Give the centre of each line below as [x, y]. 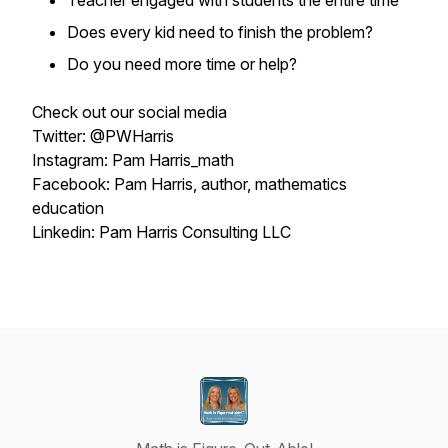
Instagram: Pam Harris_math [133, 160]
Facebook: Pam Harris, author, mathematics [189, 184]
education [68, 208]
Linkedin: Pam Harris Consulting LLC [163, 232]
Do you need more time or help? [182, 64]
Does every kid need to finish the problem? [220, 32]
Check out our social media [129, 112]
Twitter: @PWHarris [103, 136]
